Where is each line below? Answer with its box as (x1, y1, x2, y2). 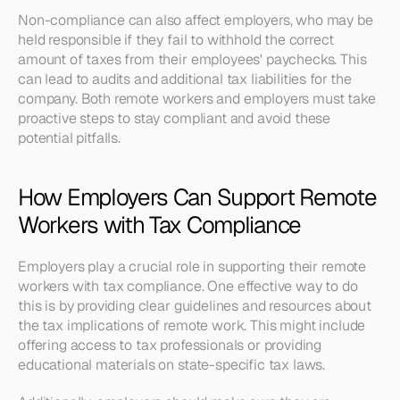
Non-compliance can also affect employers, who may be (18, 11, 373, 29)
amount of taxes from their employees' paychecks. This (18, 50, 367, 69)
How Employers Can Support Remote (18, 182, 377, 212)
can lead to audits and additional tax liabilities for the (18, 70, 352, 88)
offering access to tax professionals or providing (18, 336, 322, 354)
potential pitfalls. (18, 129, 121, 147)
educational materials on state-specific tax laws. (18, 355, 326, 374)
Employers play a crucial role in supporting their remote (18, 257, 367, 276)
